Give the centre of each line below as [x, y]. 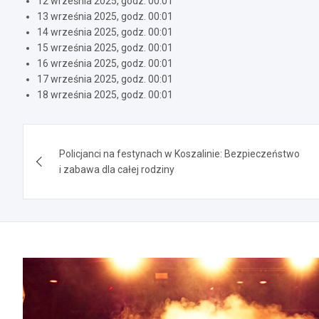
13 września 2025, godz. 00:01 [105, 16]
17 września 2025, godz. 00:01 [105, 79]
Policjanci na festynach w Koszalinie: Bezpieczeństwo [179, 153]
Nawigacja [78, 137]
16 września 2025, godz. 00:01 [105, 63]
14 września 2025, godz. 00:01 [105, 32]
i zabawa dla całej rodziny [117, 169]
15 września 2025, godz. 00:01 [105, 47]
